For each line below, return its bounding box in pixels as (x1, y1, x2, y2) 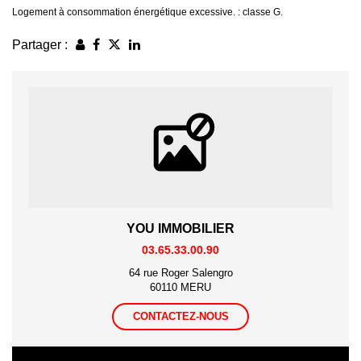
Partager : (12, 37, 68, 52)
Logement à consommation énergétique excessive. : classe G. (12, 6, 283, 19)
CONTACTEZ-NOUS (132, 309, 229, 322)
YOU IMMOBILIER (127, 221, 234, 235)
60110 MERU (150, 280, 211, 293)
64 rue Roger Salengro (128, 266, 233, 279)
